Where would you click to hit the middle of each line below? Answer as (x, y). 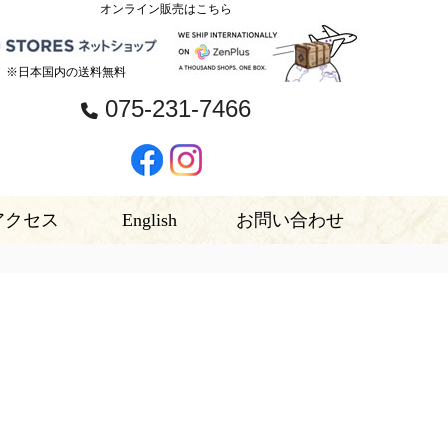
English (149, 220)
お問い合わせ (290, 220)
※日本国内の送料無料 (66, 72)
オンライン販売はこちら (166, 9)
